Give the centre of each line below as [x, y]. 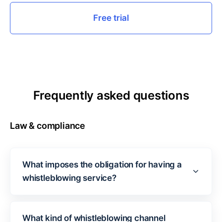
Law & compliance [48, 125]
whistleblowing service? [69, 178]
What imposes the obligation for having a [102, 164]
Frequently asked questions [111, 95]
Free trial [111, 18]
